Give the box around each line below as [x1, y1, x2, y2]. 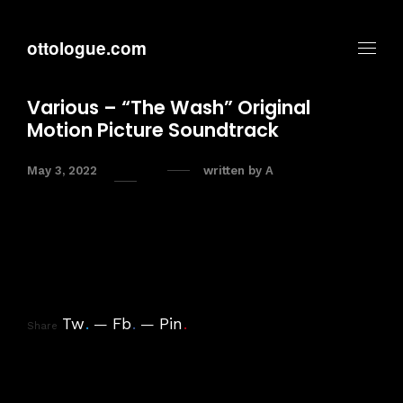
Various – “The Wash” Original [27, 94, 310, 121]
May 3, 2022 [27, 164, 97, 177]
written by [203, 164, 265, 177]
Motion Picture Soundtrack [27, 117, 279, 143]
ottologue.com [27, 36, 147, 60]
